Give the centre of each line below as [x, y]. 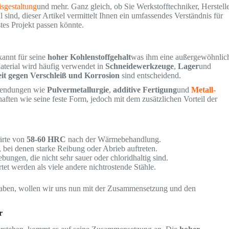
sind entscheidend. [151, 75]
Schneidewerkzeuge [140, 66]
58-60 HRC [47, 139]
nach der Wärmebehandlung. [114, 139]
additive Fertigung [145, 89]
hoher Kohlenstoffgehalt [89, 57]
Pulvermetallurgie [78, 89]
